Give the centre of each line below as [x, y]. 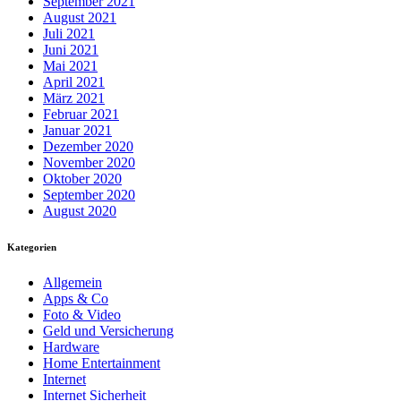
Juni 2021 [71, 50]
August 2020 [80, 211]
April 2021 [74, 82]
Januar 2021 [77, 131]
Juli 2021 [69, 34]
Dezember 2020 [88, 147]
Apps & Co [76, 299]
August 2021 [80, 18]
